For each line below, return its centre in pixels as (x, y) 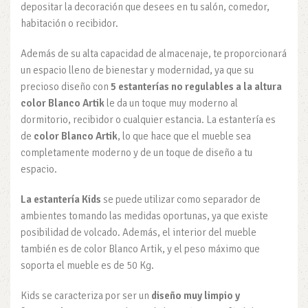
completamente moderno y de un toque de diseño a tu (136, 153)
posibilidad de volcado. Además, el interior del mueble (139, 232)
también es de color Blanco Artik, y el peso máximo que (140, 249)
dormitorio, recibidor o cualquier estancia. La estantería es (148, 120)
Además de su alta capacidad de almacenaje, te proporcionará (154, 54)
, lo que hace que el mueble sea (184, 136)
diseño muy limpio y (196, 296)
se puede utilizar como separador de (182, 199)
